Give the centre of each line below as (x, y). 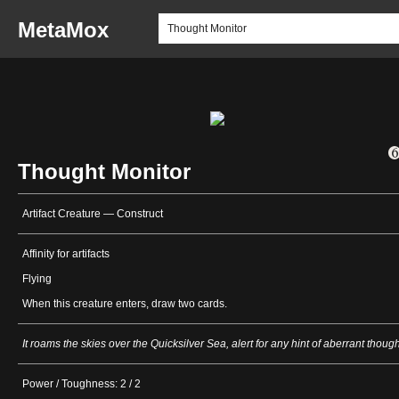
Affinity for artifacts (66, 254)
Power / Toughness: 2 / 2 (81, 384)
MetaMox (63, 30)
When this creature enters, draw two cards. (125, 304)
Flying (37, 279)
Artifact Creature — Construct (93, 214)
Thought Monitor (104, 172)
